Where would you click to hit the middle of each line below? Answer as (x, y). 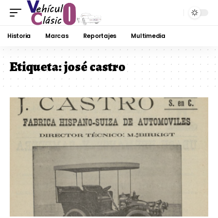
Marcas (57, 36)
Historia (19, 36)
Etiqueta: (37, 67)
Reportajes (100, 36)
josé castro (95, 67)
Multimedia (148, 36)
